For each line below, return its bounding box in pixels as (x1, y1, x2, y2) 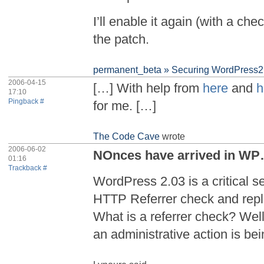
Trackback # (8, 164, 48, 173)
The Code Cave (93, 131, 160, 142)
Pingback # (8, 97, 45, 105)
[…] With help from (93, 81, 203, 96)
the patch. (93, 31, 150, 47)
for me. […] (93, 98, 157, 114)
